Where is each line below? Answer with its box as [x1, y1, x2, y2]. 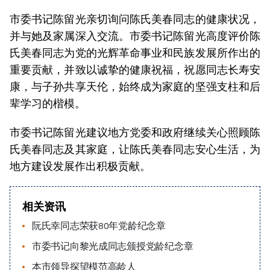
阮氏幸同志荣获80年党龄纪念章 [32, 220, 166, 232]
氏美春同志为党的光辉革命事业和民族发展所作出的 [10, 45, 260, 60]
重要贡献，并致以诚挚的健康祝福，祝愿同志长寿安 [10, 62, 260, 77]
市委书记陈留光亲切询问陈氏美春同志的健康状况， [10, 11, 260, 27]
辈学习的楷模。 [10, 96, 86, 111]
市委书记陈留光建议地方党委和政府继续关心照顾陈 [10, 125, 260, 140]
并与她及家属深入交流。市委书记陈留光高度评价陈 [10, 28, 260, 43]
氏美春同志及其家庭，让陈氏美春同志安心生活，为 [10, 142, 260, 157]
